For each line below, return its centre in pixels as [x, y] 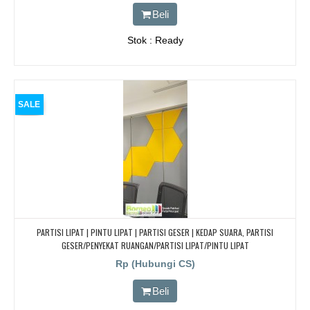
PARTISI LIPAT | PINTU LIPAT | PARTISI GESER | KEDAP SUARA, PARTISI [155, 232]
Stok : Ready [155, 40]
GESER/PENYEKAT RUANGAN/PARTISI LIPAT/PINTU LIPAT [155, 246]
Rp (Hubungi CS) [155, 264]
